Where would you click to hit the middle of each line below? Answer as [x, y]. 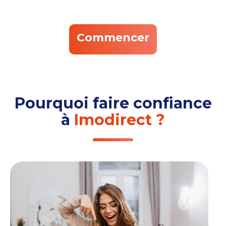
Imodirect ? [120, 120]
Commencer [113, 38]
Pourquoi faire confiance [113, 103]
